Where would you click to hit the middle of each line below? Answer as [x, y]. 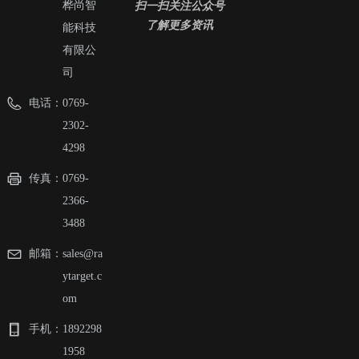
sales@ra [83, 254]
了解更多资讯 [179, 24]
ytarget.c [82, 276]
